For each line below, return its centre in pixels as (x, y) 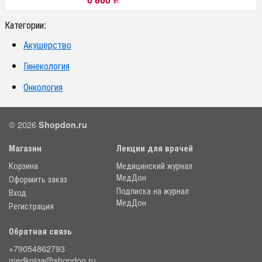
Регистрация (31, 206)
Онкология (43, 87)
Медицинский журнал (154, 166)
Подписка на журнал (153, 191)
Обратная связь (40, 231)
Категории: (25, 25)
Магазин (25, 148)
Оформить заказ (38, 179)
